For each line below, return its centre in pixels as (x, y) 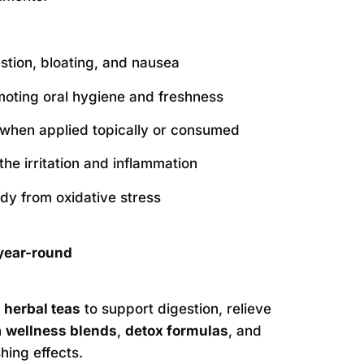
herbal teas (43, 308)
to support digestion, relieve (176, 308)
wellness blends (62, 330)
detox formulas (177, 330)
